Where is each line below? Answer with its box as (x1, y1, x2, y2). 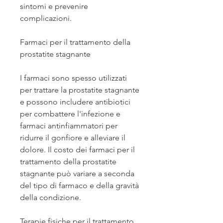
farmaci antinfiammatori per (20, 121, 117, 131)
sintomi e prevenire (20, 1, 88, 11)
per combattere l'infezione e (20, 109, 120, 119)
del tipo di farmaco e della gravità (20, 181, 139, 191)
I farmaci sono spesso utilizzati (20, 73, 127, 83)
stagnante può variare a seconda (20, 169, 134, 179)
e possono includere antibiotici (20, 97, 130, 107)
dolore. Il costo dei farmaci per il (20, 145, 135, 155)
